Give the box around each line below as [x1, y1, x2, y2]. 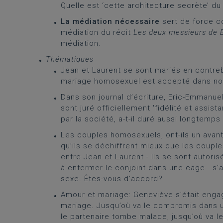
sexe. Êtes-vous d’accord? [61, 174, 163, 183]
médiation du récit [61, 28, 133, 37]
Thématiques [46, 55, 94, 64]
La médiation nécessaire [61, 17, 160, 26]
